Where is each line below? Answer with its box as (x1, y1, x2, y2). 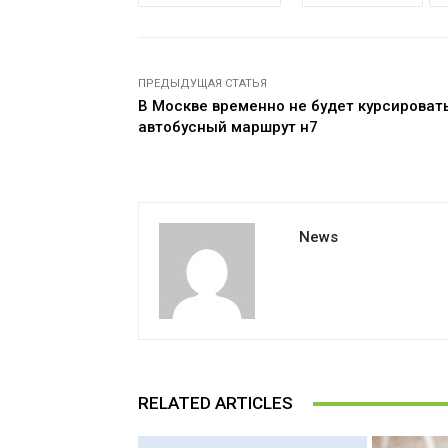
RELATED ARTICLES (138, 393, 293, 413)
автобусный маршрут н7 (138, 118, 318, 136)
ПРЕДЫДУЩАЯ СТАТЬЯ (138, 77, 267, 90)
